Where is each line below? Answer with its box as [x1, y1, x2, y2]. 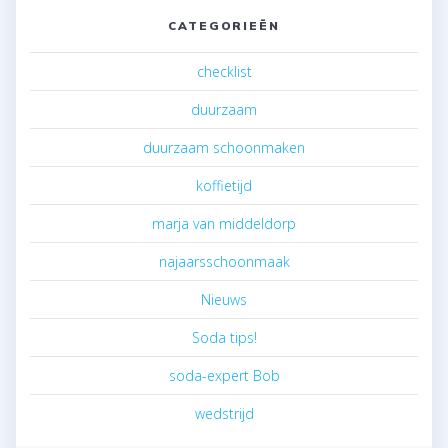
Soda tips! [191, 328, 257, 347]
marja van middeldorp [152, 214, 296, 233]
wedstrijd [194, 404, 254, 423]
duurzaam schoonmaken [143, 138, 305, 157]
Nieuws [201, 290, 247, 309]
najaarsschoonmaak [158, 252, 290, 271]
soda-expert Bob [168, 366, 280, 385]
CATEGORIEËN [167, 18, 281, 33]
